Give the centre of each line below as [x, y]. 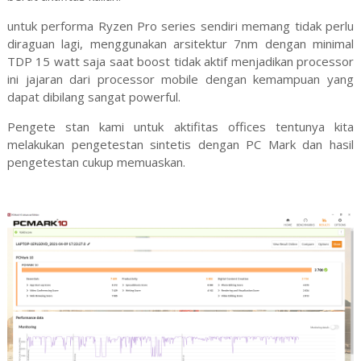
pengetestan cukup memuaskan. [96, 162]
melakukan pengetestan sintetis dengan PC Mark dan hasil [180, 144]
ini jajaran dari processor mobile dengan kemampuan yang [180, 79]
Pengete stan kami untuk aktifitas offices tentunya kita [180, 126]
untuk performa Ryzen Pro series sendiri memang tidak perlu [180, 25]
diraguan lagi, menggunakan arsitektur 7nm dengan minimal [180, 43]
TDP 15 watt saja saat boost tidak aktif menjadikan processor [180, 61]
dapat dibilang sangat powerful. [93, 96]
